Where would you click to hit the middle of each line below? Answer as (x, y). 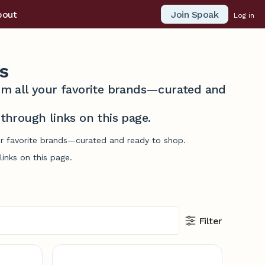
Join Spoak (195, 14)
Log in (244, 15)
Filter (210, 221)
